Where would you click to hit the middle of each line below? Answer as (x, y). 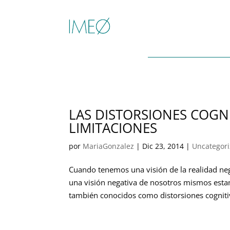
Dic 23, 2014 (163, 146)
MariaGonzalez (109, 146)
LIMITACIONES (113, 128)
